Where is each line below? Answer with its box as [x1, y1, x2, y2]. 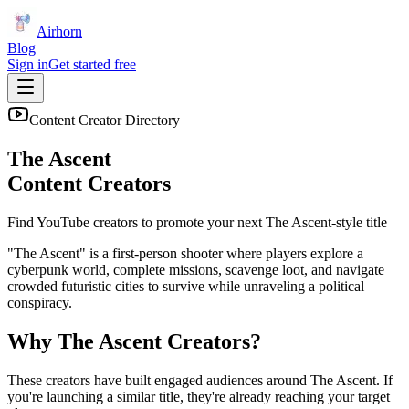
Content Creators [7, 171, 171, 195]
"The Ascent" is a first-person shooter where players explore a [7, 245, 363, 261]
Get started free [48, 57, 136, 72]
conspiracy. [7, 294, 72, 310]
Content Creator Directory [29, 112, 180, 128]
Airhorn [37, 24, 82, 39]
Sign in [7, 57, 48, 72]
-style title [331, 214, 387, 230]
